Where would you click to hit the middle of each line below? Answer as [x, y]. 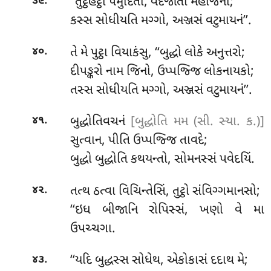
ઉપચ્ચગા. [93, 229]
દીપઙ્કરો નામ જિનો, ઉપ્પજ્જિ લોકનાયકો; [162, 72]
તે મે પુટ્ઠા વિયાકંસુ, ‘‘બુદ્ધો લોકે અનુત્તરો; [157, 53]
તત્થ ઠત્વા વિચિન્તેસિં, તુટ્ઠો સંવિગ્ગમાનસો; [165, 191]
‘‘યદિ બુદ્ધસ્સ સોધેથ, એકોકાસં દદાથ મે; [159, 261]
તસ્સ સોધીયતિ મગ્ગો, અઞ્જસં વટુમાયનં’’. [161, 90]
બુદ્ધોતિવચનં [100, 122]
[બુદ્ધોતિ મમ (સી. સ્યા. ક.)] [198, 122]
